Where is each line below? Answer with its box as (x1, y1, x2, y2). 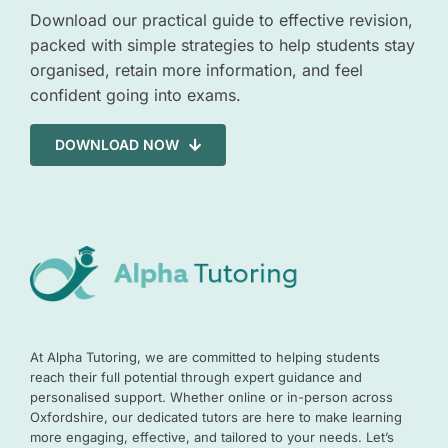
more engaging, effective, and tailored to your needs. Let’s (29, 428, 394, 445)
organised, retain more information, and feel (29, 59, 363, 80)
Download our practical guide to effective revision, (29, 9, 413, 30)
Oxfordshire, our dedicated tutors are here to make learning (29, 408, 402, 425)
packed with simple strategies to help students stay (29, 34, 415, 55)
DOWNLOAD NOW (54, 135, 179, 153)
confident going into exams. (29, 84, 241, 105)
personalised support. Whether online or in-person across (29, 388, 393, 405)
